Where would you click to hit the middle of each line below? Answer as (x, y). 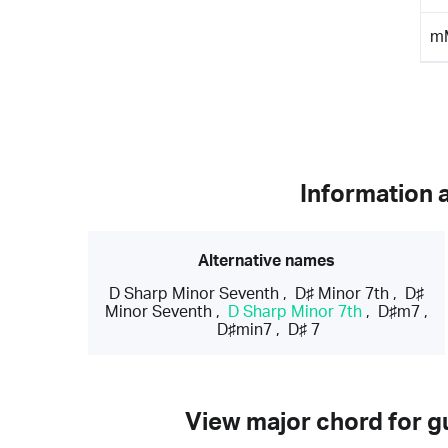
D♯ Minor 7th (342, 293)
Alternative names (267, 260)
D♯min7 (245, 329)
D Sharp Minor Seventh (194, 293)
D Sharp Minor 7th (295, 311)
